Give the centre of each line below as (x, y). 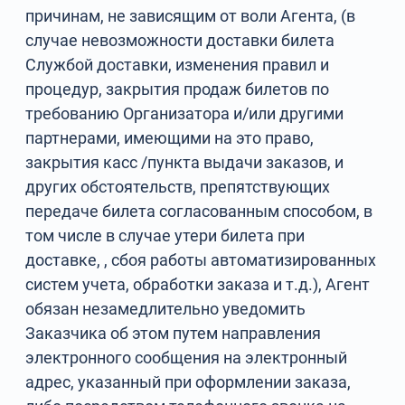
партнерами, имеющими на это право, (170, 138)
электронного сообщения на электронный (187, 358)
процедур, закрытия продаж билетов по (178, 89)
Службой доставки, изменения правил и (178, 65)
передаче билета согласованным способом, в (199, 211)
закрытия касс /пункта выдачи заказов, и (185, 162)
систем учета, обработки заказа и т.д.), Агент (198, 284)
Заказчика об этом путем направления (174, 333)
